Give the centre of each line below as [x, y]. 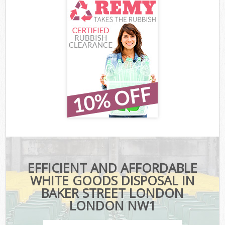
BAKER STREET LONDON [112, 193]
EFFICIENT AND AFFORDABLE [112, 168]
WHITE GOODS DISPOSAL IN [112, 181]
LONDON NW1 [112, 206]
